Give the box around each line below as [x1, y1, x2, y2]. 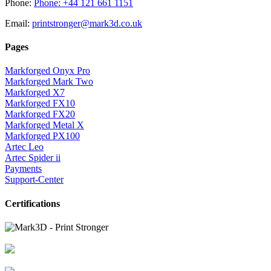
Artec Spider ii [5, 152, 60, 163]
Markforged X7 [5, 87, 65, 98]
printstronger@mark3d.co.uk [32, 18, 142, 28]
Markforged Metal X [5, 120, 84, 131]
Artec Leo [5, 142, 44, 152]
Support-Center [5, 174, 64, 185]
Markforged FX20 [5, 109, 75, 120]
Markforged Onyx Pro [5, 65, 90, 76]
